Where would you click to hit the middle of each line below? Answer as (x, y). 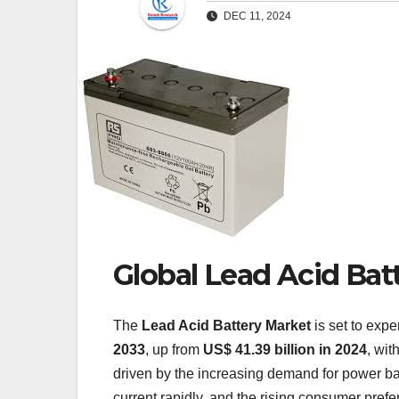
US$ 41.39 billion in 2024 (285, 349)
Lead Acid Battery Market (226, 325)
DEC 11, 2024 (256, 16)
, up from (174, 349)
